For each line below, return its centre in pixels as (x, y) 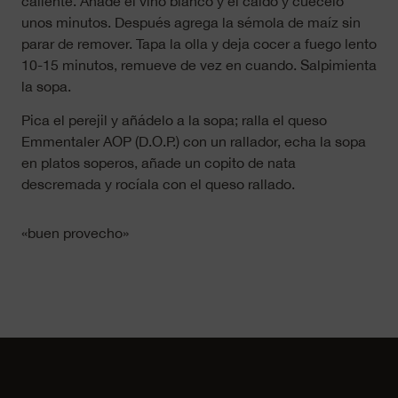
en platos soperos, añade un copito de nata (159, 163)
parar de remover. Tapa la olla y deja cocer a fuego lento (199, 43)
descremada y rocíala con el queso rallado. (158, 184)
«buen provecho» (75, 232)
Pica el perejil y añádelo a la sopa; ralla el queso (174, 120)
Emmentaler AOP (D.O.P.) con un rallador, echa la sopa (194, 142)
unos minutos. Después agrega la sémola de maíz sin (191, 22)
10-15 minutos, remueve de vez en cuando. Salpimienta (199, 64)
